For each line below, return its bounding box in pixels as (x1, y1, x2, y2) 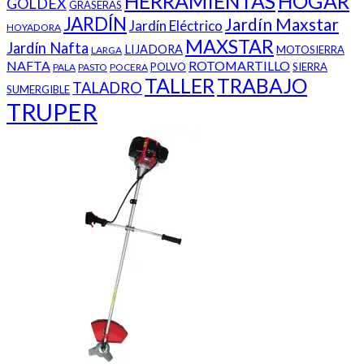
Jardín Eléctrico (129, 17, 223, 35)
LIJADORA (124, 42, 183, 57)
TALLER (145, 73, 214, 98)
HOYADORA (6, 21, 61, 34)
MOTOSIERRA (276, 43, 344, 57)
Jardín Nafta (6, 39, 89, 58)
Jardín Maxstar (225, 14, 339, 35)
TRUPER (6, 97, 97, 127)
